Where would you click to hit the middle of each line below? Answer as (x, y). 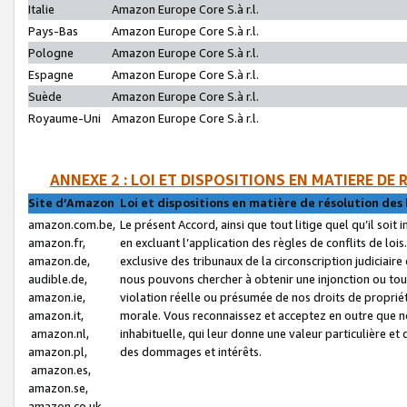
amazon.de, (59, 260)
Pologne (51, 53)
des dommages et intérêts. (191, 351)
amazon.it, (56, 315)
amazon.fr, (57, 242)
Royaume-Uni (65, 119)
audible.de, (58, 278)
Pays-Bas (53, 31)
